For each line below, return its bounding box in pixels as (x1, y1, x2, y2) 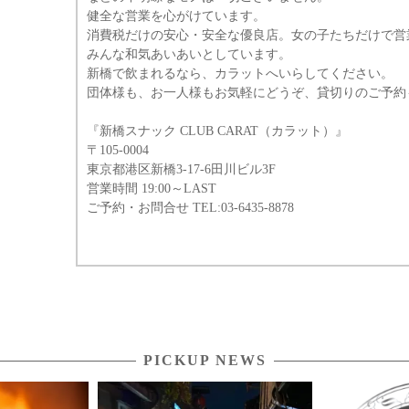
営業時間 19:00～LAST (87, 182, 216, 195)
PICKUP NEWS (142, 352, 267, 368)
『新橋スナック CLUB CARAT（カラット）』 (87, 124, 348, 138)
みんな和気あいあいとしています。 (87, 47, 291, 61)
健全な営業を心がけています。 (87, 9, 266, 23)
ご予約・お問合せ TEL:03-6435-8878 (87, 201, 294, 215)
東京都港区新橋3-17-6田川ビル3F (87, 163, 276, 176)
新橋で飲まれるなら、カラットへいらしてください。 (87, 67, 393, 80)
